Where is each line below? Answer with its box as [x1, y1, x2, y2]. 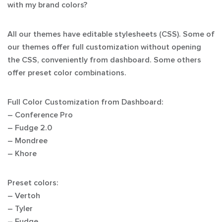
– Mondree [7, 137, 48, 145]
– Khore [7, 150, 37, 158]
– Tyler [7, 205, 33, 213]
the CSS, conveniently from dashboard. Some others [7, 56, 201, 64]
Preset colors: [7, 179, 58, 187]
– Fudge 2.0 [7, 124, 52, 132]
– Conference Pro [7, 111, 73, 119]
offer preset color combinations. [7, 69, 126, 77]
